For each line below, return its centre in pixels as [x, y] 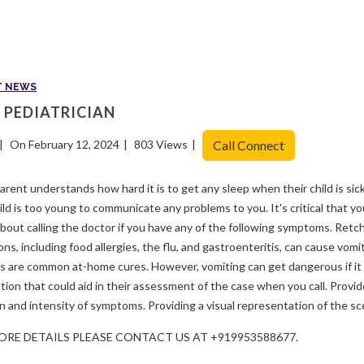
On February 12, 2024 [65, 144]
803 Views [161, 144]
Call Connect [249, 145]
